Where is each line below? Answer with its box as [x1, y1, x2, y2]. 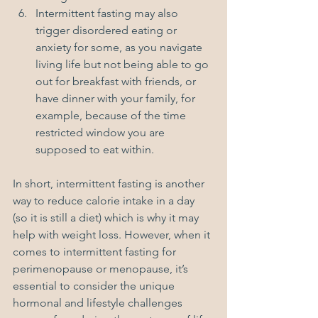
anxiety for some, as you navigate [35, 40, 205, 55]
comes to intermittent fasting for [13, 245, 179, 259]
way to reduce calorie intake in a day [13, 194, 197, 208]
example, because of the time [35, 109, 189, 123]
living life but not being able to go [35, 57, 212, 72]
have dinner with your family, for [35, 92, 198, 106]
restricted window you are [35, 126, 168, 140]
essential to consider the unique [13, 279, 177, 293]
